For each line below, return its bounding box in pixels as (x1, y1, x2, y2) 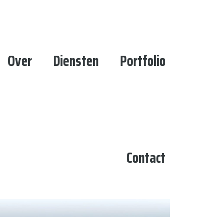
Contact (126, 146, 166, 169)
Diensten (53, 49, 99, 72)
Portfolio (120, 49, 166, 72)
